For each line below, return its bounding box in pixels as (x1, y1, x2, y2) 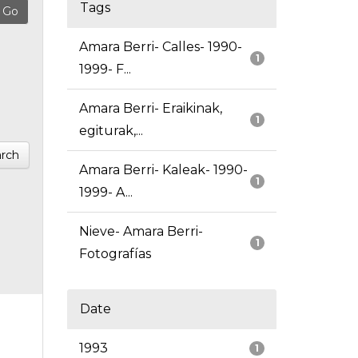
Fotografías (78, 246, 151, 262)
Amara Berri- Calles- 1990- (78, 39, 242, 55)
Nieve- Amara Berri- (78, 224, 203, 240)
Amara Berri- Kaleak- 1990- (78, 162, 248, 178)
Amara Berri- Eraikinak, (78, 101, 222, 117)
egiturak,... (78, 123, 143, 139)
